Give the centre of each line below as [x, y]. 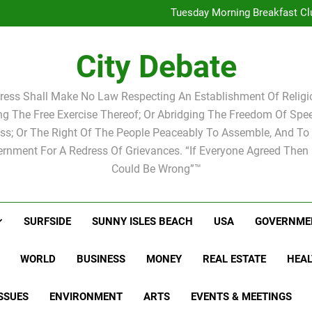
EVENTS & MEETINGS [241, 297]
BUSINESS [101, 259]
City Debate [156, 67]
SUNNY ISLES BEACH [143, 221]
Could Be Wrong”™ [156, 169]
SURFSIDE [48, 221]
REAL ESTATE [235, 259]
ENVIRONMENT [86, 297]
